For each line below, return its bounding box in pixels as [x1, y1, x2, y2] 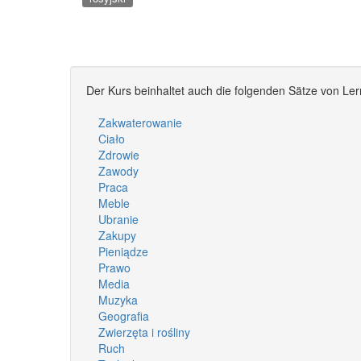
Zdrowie [98, 146, 139, 163]
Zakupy [98, 226, 136, 243]
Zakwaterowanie [98, 114, 182, 131]
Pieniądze [98, 243, 148, 259]
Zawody [98, 162, 139, 179]
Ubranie [98, 210, 139, 227]
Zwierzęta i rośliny [98, 323, 190, 340]
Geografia [98, 307, 149, 324]
